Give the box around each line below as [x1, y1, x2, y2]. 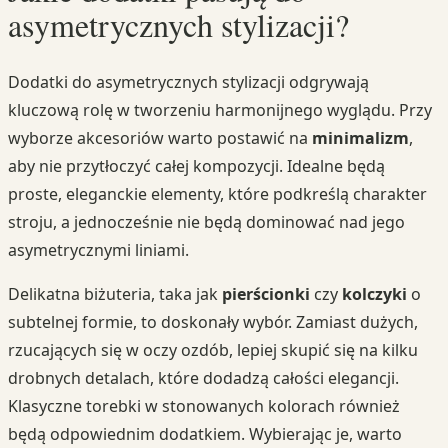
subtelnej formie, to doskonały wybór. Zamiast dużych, [8, 311, 418, 334]
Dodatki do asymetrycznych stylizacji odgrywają [8, 71, 369, 94]
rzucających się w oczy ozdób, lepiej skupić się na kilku [8, 339, 418, 362]
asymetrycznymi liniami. [8, 239, 189, 262]
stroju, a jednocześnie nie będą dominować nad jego [8, 211, 405, 234]
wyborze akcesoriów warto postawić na [8, 127, 312, 150]
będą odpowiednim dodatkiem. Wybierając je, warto [8, 423, 402, 446]
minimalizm [312, 127, 409, 150]
